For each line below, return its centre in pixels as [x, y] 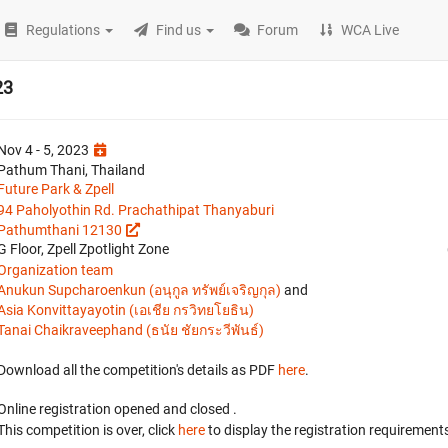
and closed [198, 409]
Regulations [63, 30]
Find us [179, 30]
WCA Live [370, 30]
